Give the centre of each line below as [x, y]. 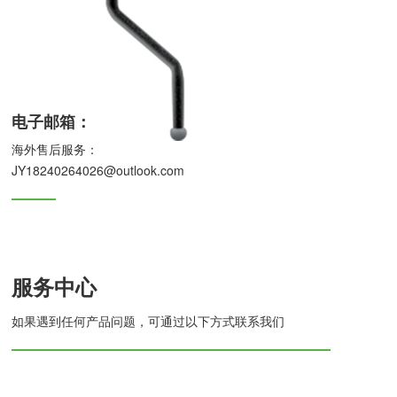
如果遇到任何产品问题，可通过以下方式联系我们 [148, 320]
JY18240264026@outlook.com [98, 170]
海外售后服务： [55, 148]
